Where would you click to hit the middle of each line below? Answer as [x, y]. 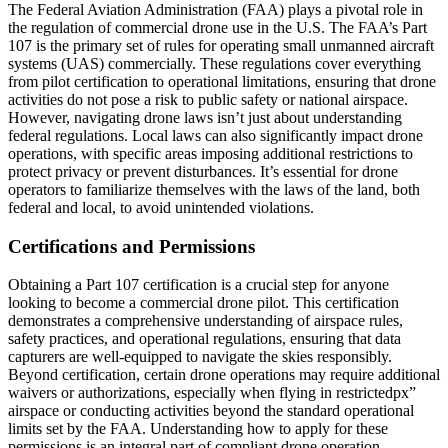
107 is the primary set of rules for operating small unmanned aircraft [221, 45]
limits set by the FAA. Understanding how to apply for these [198, 429]
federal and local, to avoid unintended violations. [161, 207]
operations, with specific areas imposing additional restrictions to [210, 153]
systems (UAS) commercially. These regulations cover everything [214, 63]
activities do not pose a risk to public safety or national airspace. [208, 99]
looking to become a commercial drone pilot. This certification [203, 303]
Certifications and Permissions [131, 246]
